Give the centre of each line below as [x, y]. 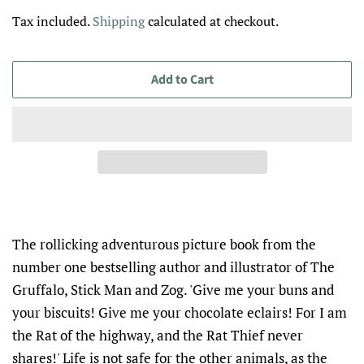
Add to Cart [182, 80]
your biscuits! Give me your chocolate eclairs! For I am [180, 313]
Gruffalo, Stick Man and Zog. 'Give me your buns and [173, 290]
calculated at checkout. [212, 22]
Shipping [119, 22]
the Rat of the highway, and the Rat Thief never [158, 336]
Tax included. [52, 22]
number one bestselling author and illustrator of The [173, 267]
